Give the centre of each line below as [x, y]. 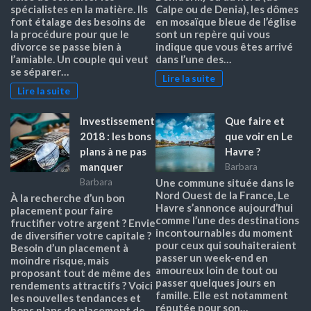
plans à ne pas [113, 151]
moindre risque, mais [60, 260]
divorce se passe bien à [66, 46]
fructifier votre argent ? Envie [83, 222]
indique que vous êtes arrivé [224, 46]
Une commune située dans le [225, 182]
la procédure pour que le [70, 34]
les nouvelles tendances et [76, 297]
